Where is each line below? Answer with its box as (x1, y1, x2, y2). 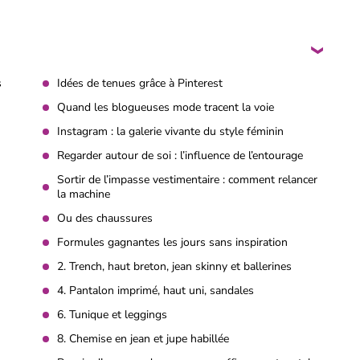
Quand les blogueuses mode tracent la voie (57, 100, 274, 115)
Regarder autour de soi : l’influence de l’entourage (57, 148, 303, 163)
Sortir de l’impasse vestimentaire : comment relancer (57, 172, 317, 187)
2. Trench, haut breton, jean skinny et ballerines (57, 259, 292, 274)
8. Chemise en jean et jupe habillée (57, 331, 229, 346)
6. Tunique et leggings (57, 307, 167, 322)
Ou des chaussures (57, 211, 153, 226)
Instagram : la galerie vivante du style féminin (57, 124, 284, 139)
